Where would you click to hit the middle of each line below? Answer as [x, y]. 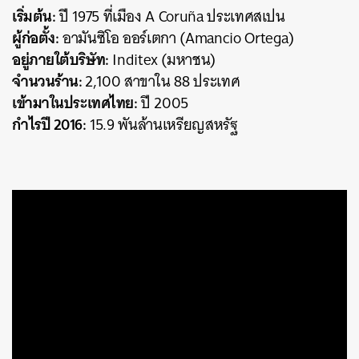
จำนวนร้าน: [48, 81]
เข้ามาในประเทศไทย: [75, 102]
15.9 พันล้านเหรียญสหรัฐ [162, 124]
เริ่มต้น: [34, 16]
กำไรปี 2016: [49, 124]
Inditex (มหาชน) [162, 59]
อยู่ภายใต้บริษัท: [61, 59]
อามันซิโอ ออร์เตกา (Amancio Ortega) [176, 38]
